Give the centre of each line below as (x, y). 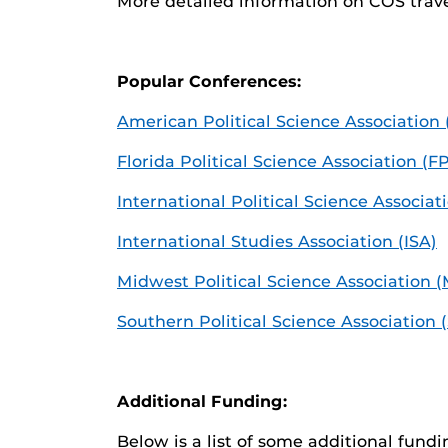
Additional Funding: (202, 402)
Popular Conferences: (209, 82)
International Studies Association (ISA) (277, 242)
